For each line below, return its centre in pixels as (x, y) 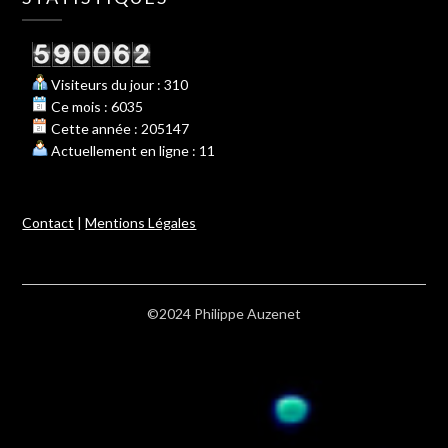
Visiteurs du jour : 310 (118, 85)
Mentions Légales (141, 223)
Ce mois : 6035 (96, 107)
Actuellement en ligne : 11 (132, 151)
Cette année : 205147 (119, 129)
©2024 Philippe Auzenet (224, 314)
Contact (48, 223)
